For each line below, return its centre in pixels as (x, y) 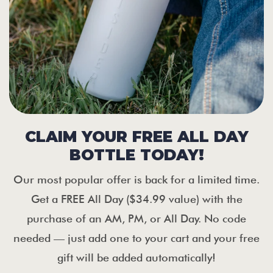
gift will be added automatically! (136, 258)
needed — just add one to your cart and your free (136, 238)
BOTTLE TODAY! (136, 155)
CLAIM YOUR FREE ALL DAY (136, 137)
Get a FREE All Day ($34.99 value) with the (136, 199)
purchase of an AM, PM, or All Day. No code (136, 219)
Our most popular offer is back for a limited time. (136, 180)
